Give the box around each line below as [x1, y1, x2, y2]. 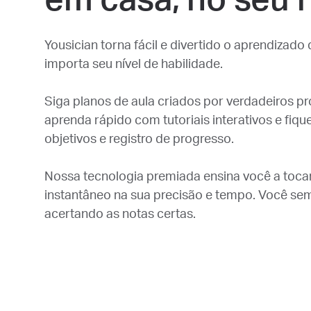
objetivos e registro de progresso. [44, 133, 234, 146]
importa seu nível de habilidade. [44, 58, 223, 71]
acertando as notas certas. [44, 208, 196, 221]
